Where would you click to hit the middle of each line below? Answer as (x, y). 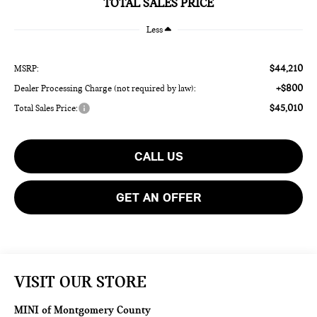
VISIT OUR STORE (81, 281)
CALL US (158, 156)
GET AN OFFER (158, 197)
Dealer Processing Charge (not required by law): (105, 88)
